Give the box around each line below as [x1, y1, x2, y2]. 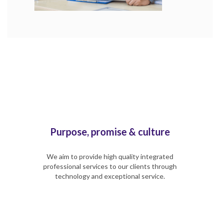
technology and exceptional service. [55, 171, 165, 180]
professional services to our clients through [43, 162, 177, 170]
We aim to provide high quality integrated [47, 152, 173, 161]
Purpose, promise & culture [50, 125, 170, 137]
